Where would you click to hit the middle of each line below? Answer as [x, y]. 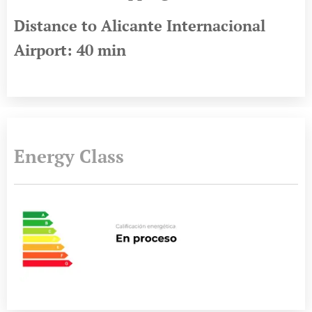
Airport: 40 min [70, 49]
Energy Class [69, 156]
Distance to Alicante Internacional [140, 25]
